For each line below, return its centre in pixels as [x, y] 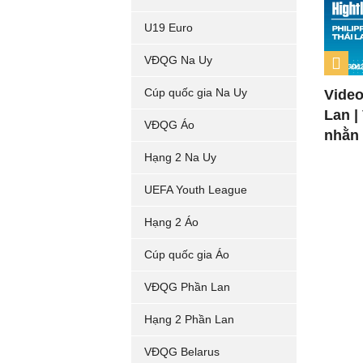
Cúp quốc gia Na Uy [196, 92]
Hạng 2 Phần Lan [189, 319]
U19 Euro [169, 28]
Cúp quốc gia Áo [187, 254]
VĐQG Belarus [182, 352]
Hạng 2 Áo [171, 222]
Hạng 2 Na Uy [180, 157]
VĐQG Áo [169, 125]
